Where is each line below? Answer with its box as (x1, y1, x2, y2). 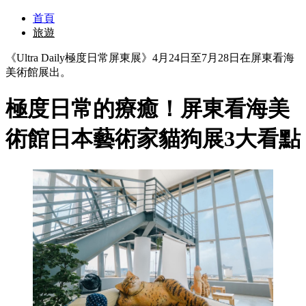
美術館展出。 (5, 66, 71, 78)
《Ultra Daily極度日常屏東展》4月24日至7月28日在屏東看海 (5, 52, 294, 64)
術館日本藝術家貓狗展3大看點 (5, 126, 301, 152)
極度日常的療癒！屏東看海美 (5, 96, 290, 122)
